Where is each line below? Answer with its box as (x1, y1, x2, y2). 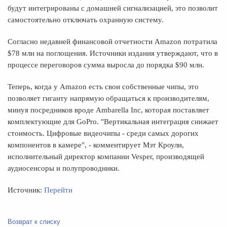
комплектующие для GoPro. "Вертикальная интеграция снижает (8, 118, 218, 126)
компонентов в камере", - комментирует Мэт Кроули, (8, 141, 184, 149)
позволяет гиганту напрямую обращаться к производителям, (8, 94, 209, 103)
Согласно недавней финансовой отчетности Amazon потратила (8, 37, 217, 46)
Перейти (44, 186, 72, 195)
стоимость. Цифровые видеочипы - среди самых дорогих (8, 129, 199, 138)
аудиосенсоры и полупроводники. (8, 164, 120, 173)
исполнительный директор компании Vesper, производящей (8, 153, 204, 161)
